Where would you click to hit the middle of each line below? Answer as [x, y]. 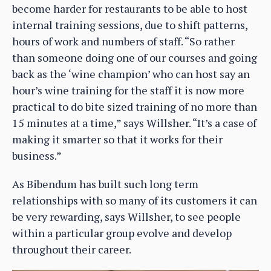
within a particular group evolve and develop [122, 233]
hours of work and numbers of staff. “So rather [123, 41]
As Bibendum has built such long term [105, 184]
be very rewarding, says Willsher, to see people [126, 217]
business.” [37, 156]
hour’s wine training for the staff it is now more [128, 90]
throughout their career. [72, 250]
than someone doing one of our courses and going [135, 58]
